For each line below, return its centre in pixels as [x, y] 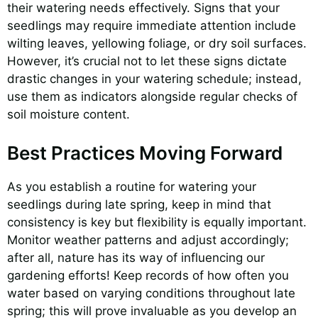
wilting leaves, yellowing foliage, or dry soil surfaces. [157, 44]
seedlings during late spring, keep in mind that [139, 204]
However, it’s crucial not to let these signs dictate [147, 61]
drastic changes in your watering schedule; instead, [154, 79]
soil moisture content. [68, 115]
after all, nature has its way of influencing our [136, 257]
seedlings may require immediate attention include [152, 26]
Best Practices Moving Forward [145, 153]
